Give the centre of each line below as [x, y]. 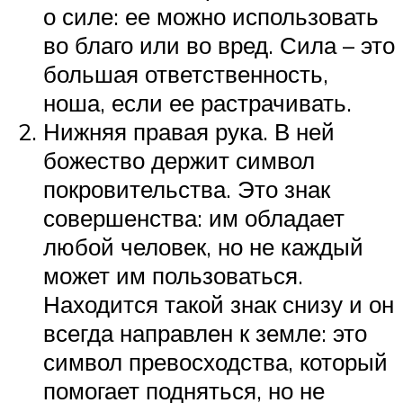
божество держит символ [179, 161]
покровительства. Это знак [187, 189]
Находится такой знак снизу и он [219, 304]
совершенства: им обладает [194, 218]
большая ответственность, [186, 74]
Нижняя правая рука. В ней [189, 132]
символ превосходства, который [215, 362]
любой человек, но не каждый [203, 247]
